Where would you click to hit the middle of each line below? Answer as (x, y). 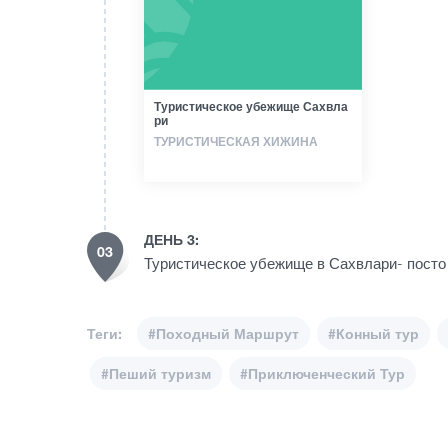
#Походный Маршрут (223, 334)
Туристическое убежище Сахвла (251, 107)
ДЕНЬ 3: (171, 240)
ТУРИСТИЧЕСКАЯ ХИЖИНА (236, 142)
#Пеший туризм (156, 374)
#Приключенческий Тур (322, 374)
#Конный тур (373, 334)
